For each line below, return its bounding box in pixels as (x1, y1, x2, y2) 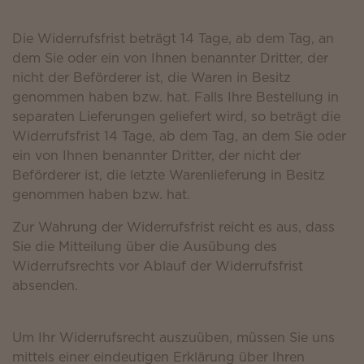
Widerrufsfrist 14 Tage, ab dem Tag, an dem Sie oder (12, 127, 346, 145)
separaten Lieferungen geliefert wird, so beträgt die (12, 107, 340, 125)
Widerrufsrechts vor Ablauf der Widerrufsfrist (12, 257, 303, 275)
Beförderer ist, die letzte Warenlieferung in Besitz (12, 166, 325, 184)
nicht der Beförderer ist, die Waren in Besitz (12, 68, 291, 86)
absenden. (12, 276, 78, 294)
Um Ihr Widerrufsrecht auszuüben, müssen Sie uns (12, 328, 335, 346)
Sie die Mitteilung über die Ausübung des (12, 237, 277, 255)
